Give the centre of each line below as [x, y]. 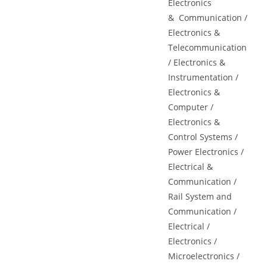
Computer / [191, 107]
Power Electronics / [206, 152]
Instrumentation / [204, 77]
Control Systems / [203, 137]
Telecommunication [208, 47]
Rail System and [200, 196]
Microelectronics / [204, 256]
